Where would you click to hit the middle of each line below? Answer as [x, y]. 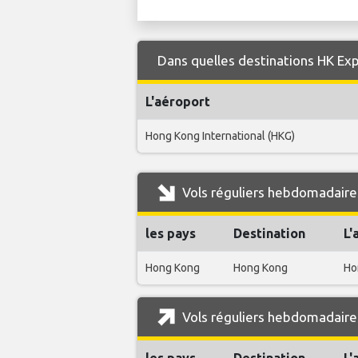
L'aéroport [178, 102]
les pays [171, 234]
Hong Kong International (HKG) [220, 136]
